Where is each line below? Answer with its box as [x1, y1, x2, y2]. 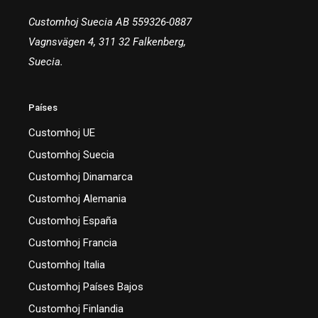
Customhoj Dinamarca [28, 170, 133, 183]
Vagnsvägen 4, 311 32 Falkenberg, [28, 35, 186, 48]
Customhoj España [28, 214, 117, 227]
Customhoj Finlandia [28, 302, 124, 315]
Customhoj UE [28, 126, 95, 139]
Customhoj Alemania [28, 192, 126, 205]
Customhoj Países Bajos [28, 280, 143, 293]
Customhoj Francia [28, 236, 117, 249]
